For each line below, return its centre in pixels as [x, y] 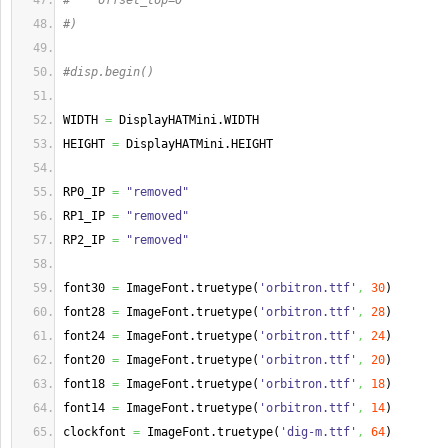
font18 [87, 384]
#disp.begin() [108, 72]
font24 [87, 336]
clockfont [98, 432]
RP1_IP [87, 216]
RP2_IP [87, 240]
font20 [87, 360]
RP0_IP [87, 192]
